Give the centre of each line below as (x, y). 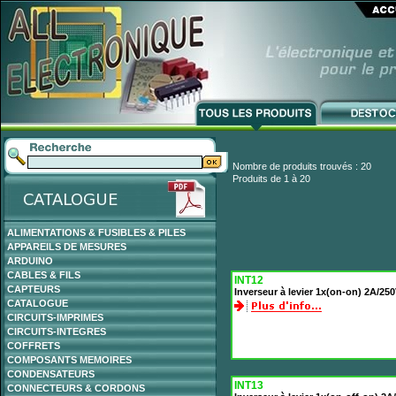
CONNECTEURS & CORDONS (76, 388)
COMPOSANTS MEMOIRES (69, 360)
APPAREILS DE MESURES (67, 247)
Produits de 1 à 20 (271, 179)
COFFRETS (34, 346)
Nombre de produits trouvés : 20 (302, 166)
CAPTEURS (34, 289)
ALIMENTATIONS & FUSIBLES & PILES (96, 232)
